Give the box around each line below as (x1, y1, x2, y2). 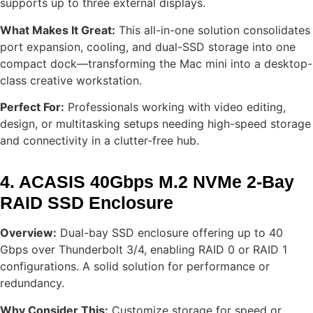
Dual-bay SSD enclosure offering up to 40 (57, 226, 283, 240)
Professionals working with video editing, (64, 100, 286, 115)
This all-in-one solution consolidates (115, 22, 310, 37)
